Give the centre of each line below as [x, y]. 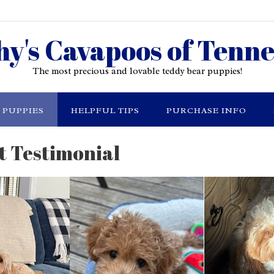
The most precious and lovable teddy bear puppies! [137, 71]
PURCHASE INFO [206, 110]
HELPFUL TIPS [105, 110]
